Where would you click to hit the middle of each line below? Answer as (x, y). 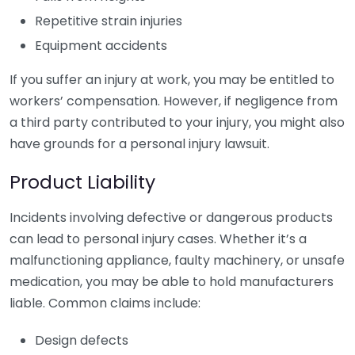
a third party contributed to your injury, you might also (177, 122)
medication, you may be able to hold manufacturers (172, 282)
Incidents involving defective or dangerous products (171, 218)
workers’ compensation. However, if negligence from (174, 101)
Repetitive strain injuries (109, 21)
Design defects (82, 340)
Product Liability (82, 182)
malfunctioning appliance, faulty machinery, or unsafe (177, 260)
